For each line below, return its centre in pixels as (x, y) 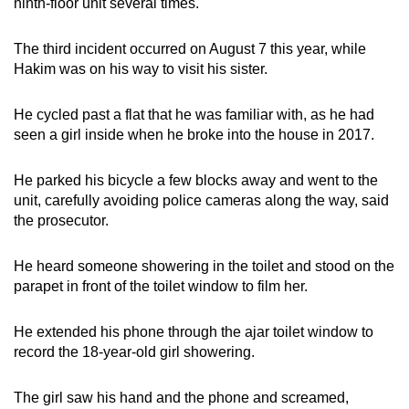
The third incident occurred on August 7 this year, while (190, 48)
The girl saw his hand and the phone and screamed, (181, 397)
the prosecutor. (61, 220)
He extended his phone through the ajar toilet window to (194, 331)
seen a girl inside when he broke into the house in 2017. (194, 134)
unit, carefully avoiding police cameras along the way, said (201, 200)
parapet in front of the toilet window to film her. (161, 286)
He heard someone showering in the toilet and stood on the (204, 266)
